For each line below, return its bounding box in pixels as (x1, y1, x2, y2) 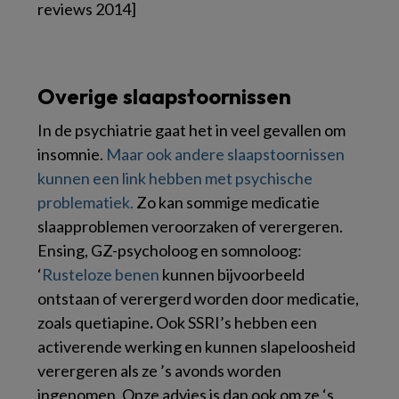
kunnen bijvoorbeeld (159, 264, 305, 284)
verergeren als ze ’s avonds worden (37, 360, 281, 380)
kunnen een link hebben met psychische (37, 167, 313, 188)
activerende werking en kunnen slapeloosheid (37, 336, 355, 356)
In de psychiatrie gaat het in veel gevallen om (37, 119, 346, 140)
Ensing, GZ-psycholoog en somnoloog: (37, 240, 302, 260)
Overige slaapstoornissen (37, 82, 291, 110)
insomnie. (37, 143, 106, 164)
